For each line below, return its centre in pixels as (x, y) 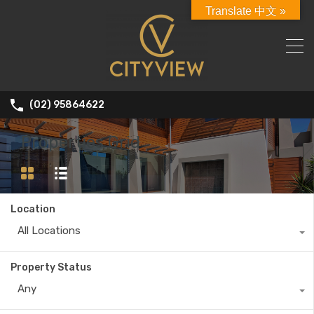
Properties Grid (81, 143)
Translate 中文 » (246, 11)
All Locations (49, 231)
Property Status (51, 268)
